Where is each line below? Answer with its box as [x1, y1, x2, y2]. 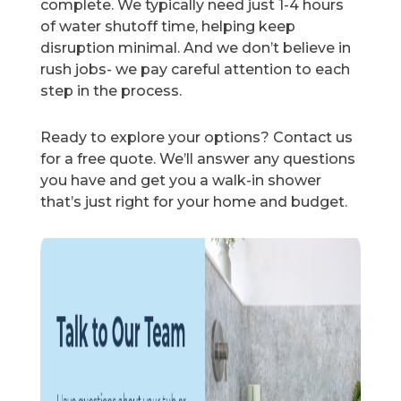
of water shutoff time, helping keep [40, 18, 296, 36]
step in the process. [40, 82, 183, 100]
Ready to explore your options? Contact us [40, 129, 354, 147]
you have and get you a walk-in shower [40, 172, 322, 190]
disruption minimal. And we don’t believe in [40, 39, 352, 57]
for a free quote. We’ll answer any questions [40, 150, 356, 168]
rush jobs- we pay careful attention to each [40, 61, 351, 79]
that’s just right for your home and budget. [40, 193, 348, 211]
